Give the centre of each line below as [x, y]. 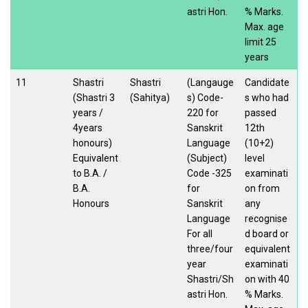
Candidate [267, 82]
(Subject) [207, 158]
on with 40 [267, 279]
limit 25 [261, 42]
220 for [203, 112]
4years [88, 128]
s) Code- [205, 97]
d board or [267, 233]
